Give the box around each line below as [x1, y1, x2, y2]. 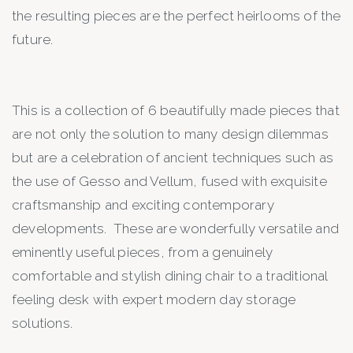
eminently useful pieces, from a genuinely [12, 244, 273, 261]
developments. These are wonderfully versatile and [12, 221, 340, 237]
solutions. [12, 315, 72, 332]
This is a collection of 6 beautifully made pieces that [12, 102, 340, 119]
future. [12, 32, 54, 48]
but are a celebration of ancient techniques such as [12, 150, 334, 166]
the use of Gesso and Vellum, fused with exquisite [12, 173, 327, 190]
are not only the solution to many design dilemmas [12, 126, 329, 143]
